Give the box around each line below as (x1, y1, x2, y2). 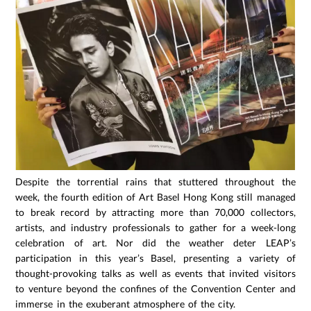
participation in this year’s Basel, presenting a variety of (15, 252, 296, 264)
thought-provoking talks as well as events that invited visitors (15, 267, 296, 280)
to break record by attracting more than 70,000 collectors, (15, 206, 296, 219)
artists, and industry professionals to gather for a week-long (15, 221, 296, 234)
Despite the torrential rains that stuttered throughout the (15, 176, 296, 188)
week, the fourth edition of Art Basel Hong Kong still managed (15, 191, 296, 203)
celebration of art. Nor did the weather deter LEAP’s (15, 237, 296, 249)
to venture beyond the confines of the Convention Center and (15, 283, 296, 295)
